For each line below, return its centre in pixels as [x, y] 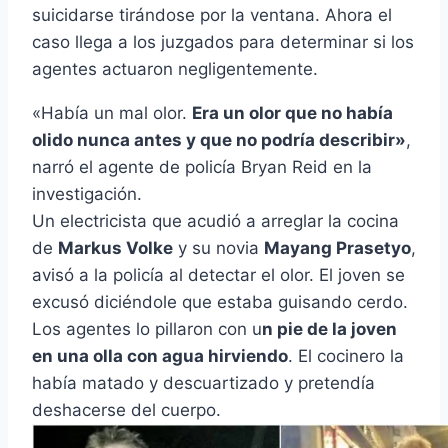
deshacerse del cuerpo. [126, 410]
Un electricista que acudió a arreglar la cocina [215, 221]
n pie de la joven [329, 329]
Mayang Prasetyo [337, 248]
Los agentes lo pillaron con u [147, 329]
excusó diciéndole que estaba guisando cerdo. [220, 302]
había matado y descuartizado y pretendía [203, 383]
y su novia [218, 248]
